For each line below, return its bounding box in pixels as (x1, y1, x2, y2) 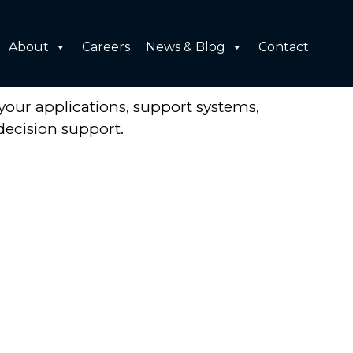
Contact (258, 39, 309, 54)
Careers (81, 39, 130, 54)
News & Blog (145, 39, 225, 54)
